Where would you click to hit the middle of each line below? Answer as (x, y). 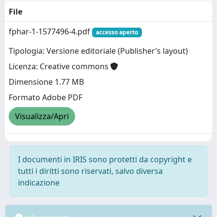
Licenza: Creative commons (60, 67)
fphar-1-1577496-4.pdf (50, 31)
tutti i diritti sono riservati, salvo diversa (90, 171)
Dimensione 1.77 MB (46, 82)
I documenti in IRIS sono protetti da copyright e (105, 159)
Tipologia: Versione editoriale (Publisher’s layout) (98, 51)
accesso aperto (117, 32)
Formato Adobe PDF (46, 98)
